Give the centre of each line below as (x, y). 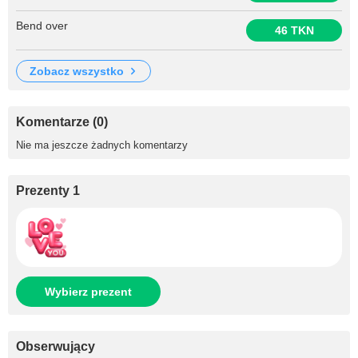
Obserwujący (56, 346)
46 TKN (294, 30)
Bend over (42, 26)
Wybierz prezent (88, 292)
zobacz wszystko (80, 71)
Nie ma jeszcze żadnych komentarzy (102, 145)
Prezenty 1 (48, 191)
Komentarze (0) (62, 122)
